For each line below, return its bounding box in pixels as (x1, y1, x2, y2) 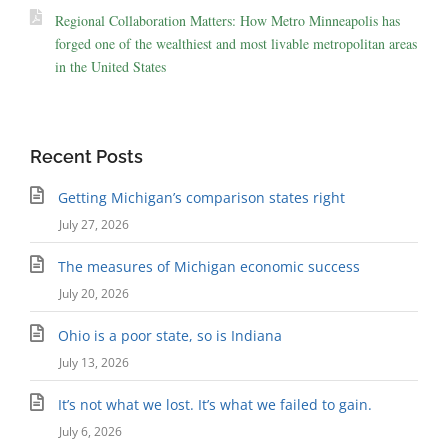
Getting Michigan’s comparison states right (57, 187, 345, 207)
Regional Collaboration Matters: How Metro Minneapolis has (55, 10, 400, 30)
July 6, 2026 (59, 422, 122, 440)
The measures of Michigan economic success (57, 256, 360, 276)
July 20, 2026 (59, 284, 129, 302)
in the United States (55, 56, 166, 76)
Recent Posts (30, 145, 143, 167)
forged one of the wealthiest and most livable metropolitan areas (55, 33, 417, 53)
